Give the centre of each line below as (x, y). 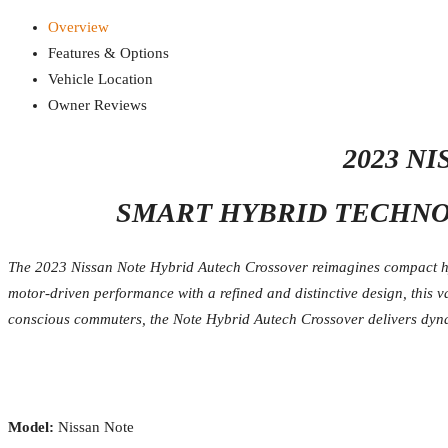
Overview (78, 26)
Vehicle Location (100, 78)
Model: (31, 426)
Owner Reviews (97, 104)
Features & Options (108, 52)
